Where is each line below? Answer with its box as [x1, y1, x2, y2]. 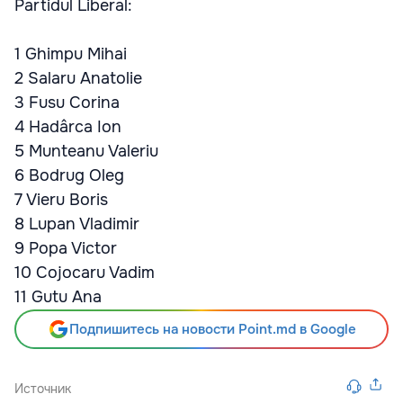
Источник [14, 381, 71, 397]
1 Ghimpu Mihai [14, 44, 127, 64]
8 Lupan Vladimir [14, 214, 139, 234]
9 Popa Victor [14, 238, 117, 258]
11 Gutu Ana [14, 287, 102, 307]
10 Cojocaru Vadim [14, 263, 155, 282]
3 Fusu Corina [14, 93, 120, 112]
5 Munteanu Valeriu [14, 141, 158, 161]
